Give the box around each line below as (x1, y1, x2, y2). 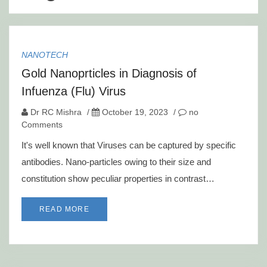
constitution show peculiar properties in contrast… (21, 173, 215, 184)
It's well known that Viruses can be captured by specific (21, 140, 236, 150)
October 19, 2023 (102, 107, 168, 117)
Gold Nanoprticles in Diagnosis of (21, 67, 197, 80)
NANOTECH (21, 50, 68, 60)
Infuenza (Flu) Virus (21, 85, 126, 98)
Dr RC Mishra (30, 107, 82, 117)
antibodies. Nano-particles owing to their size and (21, 157, 211, 167)
